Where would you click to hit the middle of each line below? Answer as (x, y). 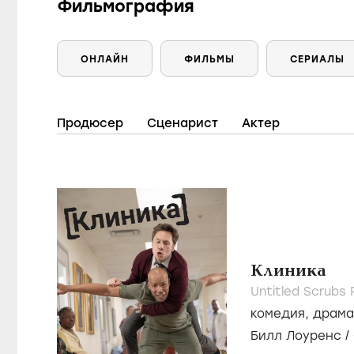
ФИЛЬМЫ (210, 59)
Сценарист (183, 123)
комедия (278, 314)
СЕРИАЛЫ (318, 59)
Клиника (288, 271)
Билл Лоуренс (296, 336)
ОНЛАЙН (105, 59)
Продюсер (90, 123)
